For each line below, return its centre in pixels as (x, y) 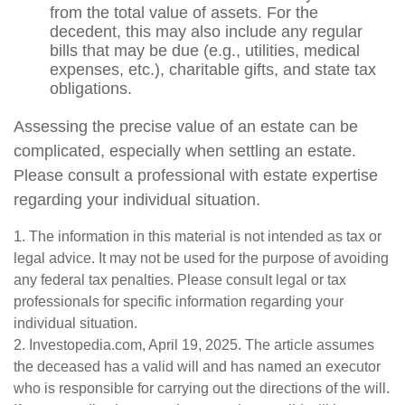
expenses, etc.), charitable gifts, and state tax (213, 70)
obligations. (91, 89)
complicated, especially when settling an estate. (185, 151)
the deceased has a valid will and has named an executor (197, 367)
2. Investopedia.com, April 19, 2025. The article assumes (194, 345)
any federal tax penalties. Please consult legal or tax (180, 280)
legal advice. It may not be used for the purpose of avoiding (201, 258)
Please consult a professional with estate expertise (196, 175)
